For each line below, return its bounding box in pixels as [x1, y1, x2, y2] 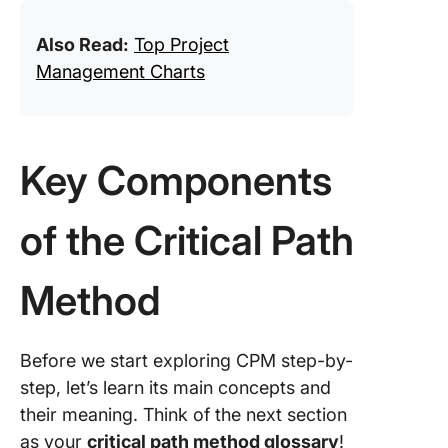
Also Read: [36, 34, 129, 55]
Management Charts [36, 61, 205, 82]
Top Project [134, 34, 229, 55]
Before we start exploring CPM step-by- [20, 350, 353, 371]
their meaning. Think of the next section [20, 404, 347, 425]
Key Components [20, 156, 332, 205]
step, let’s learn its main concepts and [20, 377, 331, 398]
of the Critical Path [20, 216, 354, 265]
